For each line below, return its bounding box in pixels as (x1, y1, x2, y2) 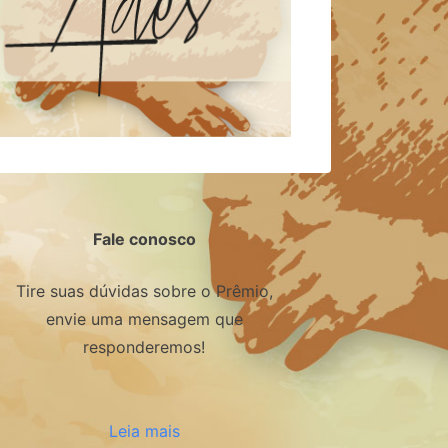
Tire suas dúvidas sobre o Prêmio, (15, 281, 273, 302)
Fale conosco (92, 229, 196, 250)
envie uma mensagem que (45, 309, 243, 330)
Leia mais (108, 421, 180, 442)
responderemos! (83, 337, 205, 358)
